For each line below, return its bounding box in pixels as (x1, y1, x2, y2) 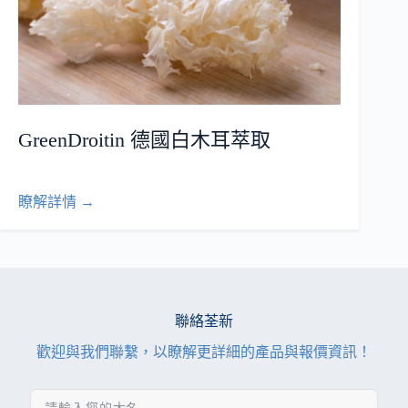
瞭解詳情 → (18, 193, 95, 209)
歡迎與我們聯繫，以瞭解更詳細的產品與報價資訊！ (36, 344, 372, 360)
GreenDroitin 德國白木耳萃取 (18, 127, 270, 151)
